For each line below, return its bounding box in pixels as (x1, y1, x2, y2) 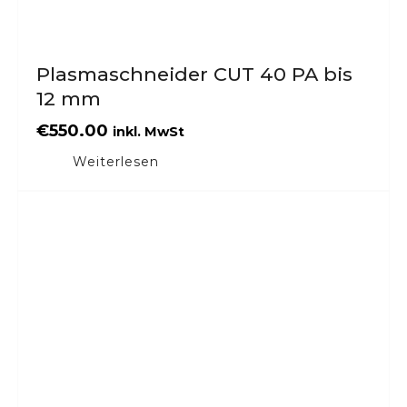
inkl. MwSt (113, 124, 184, 140)
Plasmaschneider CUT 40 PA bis (36, 62, 352, 85)
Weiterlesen (73, 154, 159, 170)
